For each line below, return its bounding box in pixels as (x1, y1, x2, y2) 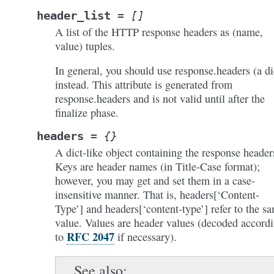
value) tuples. (55, 39, 115, 53)
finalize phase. (55, 105, 119, 120)
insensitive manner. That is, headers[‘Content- (55, 187, 259, 202)
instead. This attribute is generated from (55, 77, 232, 92)
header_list (37, 9, 111, 23)
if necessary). (114, 229, 177, 244)
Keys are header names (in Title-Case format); (55, 159, 260, 174)
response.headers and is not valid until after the (55, 91, 265, 106)
